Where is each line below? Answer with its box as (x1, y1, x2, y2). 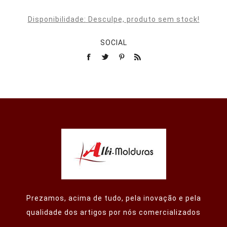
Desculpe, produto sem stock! (88, 15, 200, 24)
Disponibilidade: (27, 15, 86, 24)
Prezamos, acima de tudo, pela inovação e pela (26, 194, 201, 203)
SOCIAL (100, 39, 127, 47)
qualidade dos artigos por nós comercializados (26, 208, 201, 217)
